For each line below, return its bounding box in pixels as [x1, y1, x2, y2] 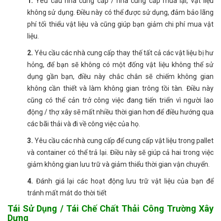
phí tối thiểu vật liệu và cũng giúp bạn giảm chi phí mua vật [27, 20, 214, 29]
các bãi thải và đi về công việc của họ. [27, 120, 140, 128]
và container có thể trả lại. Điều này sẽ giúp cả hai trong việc [27, 148, 214, 157]
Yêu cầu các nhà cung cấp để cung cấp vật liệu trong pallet [33, 137, 214, 145]
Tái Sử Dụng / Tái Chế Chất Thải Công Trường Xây [7, 203, 214, 214]
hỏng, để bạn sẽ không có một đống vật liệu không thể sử [27, 61, 214, 69]
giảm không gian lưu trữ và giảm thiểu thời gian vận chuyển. [27, 160, 210, 169]
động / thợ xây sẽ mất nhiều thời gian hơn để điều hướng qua [27, 108, 214, 116]
